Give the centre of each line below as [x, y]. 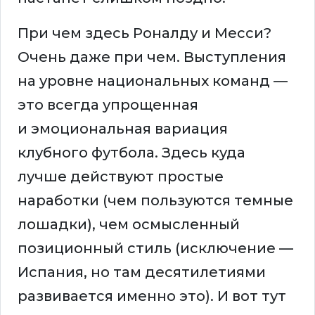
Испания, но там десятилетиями [142, 272]
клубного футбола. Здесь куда [131, 153]
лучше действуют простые [121, 177]
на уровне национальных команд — [153, 81]
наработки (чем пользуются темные [155, 201]
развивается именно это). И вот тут [152, 296]
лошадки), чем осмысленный [129, 225]
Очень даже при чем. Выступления [152, 57]
